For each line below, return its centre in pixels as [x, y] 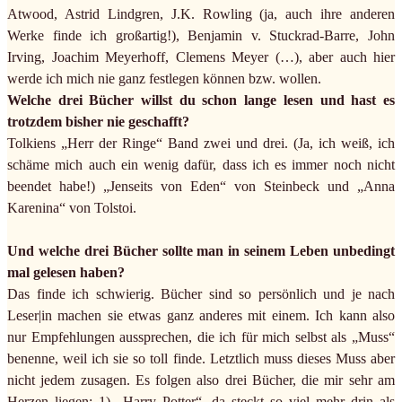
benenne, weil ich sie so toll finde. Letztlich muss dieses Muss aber [201, 359]
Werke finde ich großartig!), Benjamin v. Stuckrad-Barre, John [201, 36]
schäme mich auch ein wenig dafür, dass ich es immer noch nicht [201, 165]
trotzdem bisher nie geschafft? [98, 122]
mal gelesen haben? [66, 273]
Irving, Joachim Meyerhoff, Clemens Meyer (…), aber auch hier [201, 57]
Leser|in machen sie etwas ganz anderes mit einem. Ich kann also [201, 316]
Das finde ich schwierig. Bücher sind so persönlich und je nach [201, 294]
